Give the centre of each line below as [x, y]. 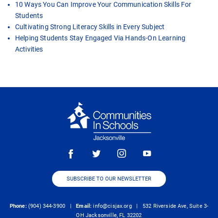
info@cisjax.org [112, 206]
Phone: [18, 206]
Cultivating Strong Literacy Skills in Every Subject [90, 27]
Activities [29, 49]
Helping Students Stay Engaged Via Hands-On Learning [100, 38]
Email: [84, 206]
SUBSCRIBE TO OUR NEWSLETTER [109, 179]
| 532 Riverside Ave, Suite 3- [170, 206]
